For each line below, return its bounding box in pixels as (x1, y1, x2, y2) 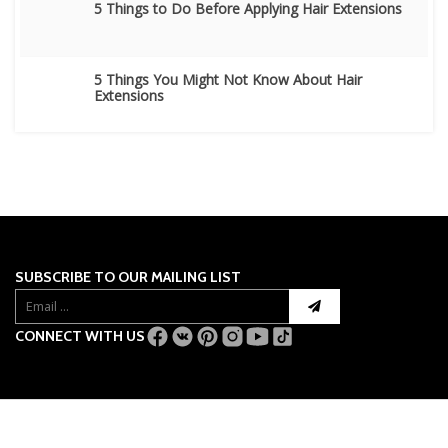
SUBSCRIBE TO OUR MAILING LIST (15, 267, 241, 286)
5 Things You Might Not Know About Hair (94, 70, 362, 89)
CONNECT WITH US (15, 326, 145, 345)
